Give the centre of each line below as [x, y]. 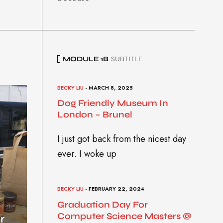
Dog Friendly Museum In [112, 103]
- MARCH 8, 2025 [108, 87]
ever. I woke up [87, 154]
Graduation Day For [102, 204]
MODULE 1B [85, 59]
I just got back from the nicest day [121, 139]
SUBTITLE [126, 59]
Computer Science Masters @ [124, 216]
